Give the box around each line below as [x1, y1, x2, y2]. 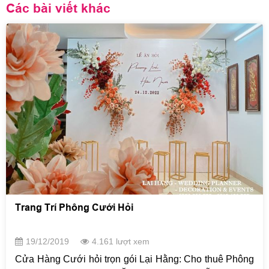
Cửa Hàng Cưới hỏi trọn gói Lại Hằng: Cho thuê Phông [15, 254, 254, 265]
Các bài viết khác [6, 1, 110, 16]
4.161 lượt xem [92, 237, 150, 247]
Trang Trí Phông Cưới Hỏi [15, 202, 133, 214]
